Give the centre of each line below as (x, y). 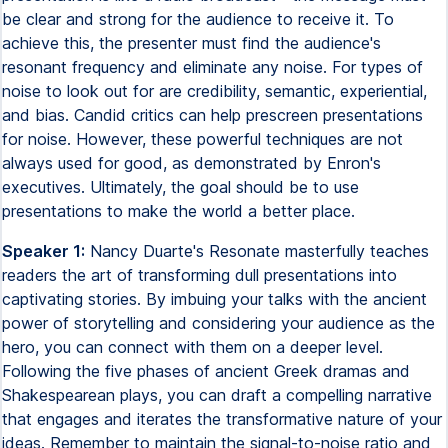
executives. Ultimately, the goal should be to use (180, 187)
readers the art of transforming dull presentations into (199, 275)
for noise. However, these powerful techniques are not (202, 139)
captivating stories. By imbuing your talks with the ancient (214, 299)
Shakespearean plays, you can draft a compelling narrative (217, 395)
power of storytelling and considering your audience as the (218, 323)
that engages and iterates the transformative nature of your (222, 419)
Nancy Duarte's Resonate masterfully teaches (257, 251)
